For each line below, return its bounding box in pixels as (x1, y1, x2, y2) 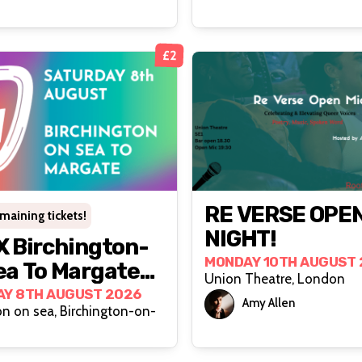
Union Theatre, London (204, 271, 346, 288)
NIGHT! (204, 225, 276, 253)
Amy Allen (242, 296, 296, 311)
